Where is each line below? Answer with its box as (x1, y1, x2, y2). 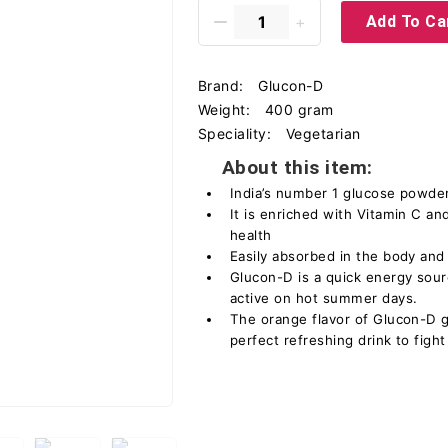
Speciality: (198, 125, 276, 142)
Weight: (198, 101, 255, 118)
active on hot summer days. (230, 290, 418, 306)
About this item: (222, 156, 373, 179)
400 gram (264, 101, 334, 118)
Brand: (198, 77, 249, 94)
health (230, 227, 272, 243)
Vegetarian (285, 125, 361, 142)
